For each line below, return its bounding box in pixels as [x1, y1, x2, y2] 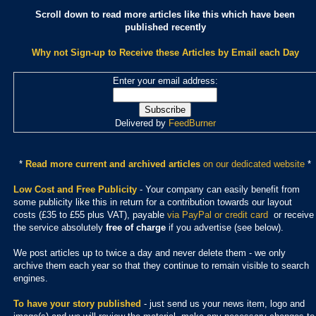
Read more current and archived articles [25, 158, 203, 169]
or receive [268, 209, 314, 220]
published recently [124, 21, 206, 32]
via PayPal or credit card [167, 209, 268, 220]
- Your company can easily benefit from [137, 183, 300, 195]
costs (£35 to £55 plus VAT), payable [13, 209, 167, 220]
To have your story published [13, 298, 141, 309]
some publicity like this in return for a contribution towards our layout [13, 196, 292, 207]
